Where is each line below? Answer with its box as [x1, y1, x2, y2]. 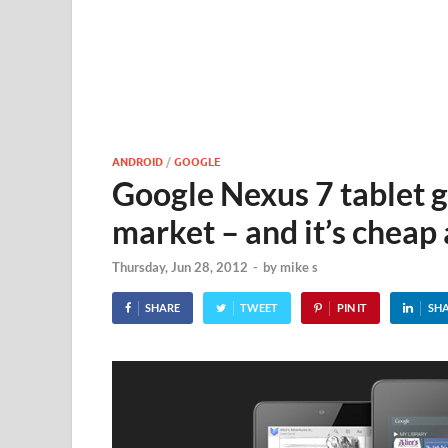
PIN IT [336, 301, 367, 315]
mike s [280, 259, 318, 276]
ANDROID [112, 153, 163, 169]
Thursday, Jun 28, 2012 [112, 259, 248, 276]
